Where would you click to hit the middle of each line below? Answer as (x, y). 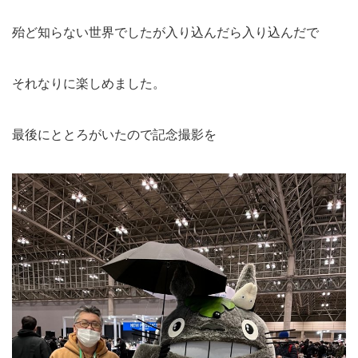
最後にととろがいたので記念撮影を (114, 134)
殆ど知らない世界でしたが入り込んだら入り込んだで (165, 32)
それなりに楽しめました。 (89, 83)
